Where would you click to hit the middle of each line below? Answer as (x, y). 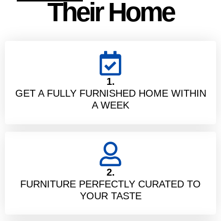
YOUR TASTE (110, 196)
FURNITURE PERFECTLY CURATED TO (110, 184)
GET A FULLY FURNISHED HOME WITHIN (110, 93)
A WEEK (110, 105)
